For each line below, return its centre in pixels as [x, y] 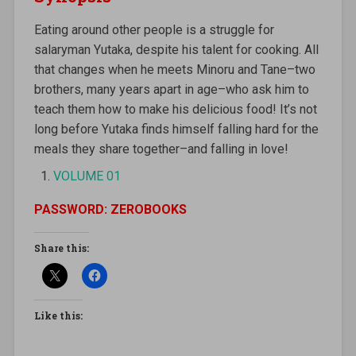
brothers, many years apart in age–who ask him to [171, 89]
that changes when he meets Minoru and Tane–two [174, 69]
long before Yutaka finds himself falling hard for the [176, 129]
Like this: [58, 315]
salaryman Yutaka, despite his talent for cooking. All [176, 49]
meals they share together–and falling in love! [161, 149]
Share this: [61, 248]
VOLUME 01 [87, 176]
